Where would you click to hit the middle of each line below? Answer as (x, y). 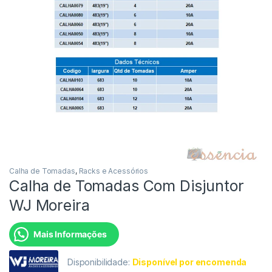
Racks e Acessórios (113, 171)
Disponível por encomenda (189, 262)
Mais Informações (70, 234)
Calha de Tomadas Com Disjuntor (127, 185)
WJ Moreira (49, 205)
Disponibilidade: (100, 262)
